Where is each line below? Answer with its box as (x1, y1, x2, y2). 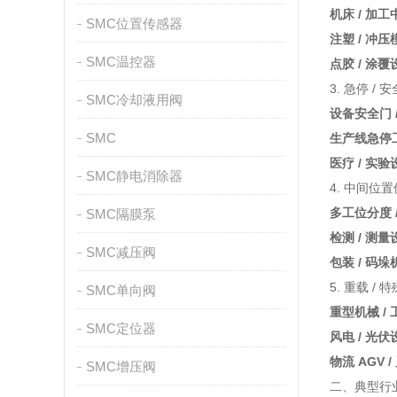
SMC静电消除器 (85, 168, 183, 183)
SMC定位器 (85, 321, 156, 336)
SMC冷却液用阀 (85, 92, 183, 107)
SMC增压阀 (85, 359, 156, 374)
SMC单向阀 (85, 283, 156, 298)
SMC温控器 (85, 54, 156, 69)
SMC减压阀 (85, 245, 156, 260)
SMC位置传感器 (85, 16, 183, 31)
